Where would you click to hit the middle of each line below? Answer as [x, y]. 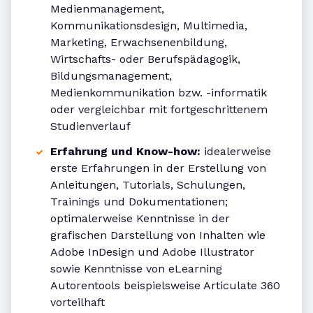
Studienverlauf [90, 126]
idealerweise [236, 152]
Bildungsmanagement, [111, 76]
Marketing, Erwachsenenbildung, [139, 43]
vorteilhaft [78, 303]
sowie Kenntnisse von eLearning [136, 269]
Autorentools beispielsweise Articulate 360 [165, 286]
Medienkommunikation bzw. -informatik [159, 93]
